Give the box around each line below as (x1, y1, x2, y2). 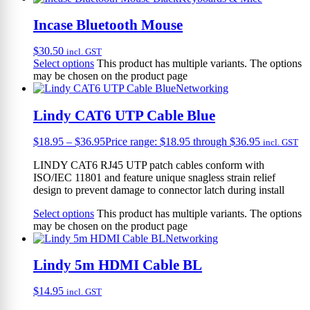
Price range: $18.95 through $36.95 (105, 135, 260, 147)
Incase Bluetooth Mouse (33, 17, 183, 33)
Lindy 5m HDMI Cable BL (33, 257, 202, 273)
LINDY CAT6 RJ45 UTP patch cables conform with (33, 158, 264, 171)
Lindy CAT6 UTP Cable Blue (33, 107, 215, 123)
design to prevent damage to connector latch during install (33, 183, 284, 196)
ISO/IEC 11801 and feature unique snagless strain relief (33, 171, 275, 183)
